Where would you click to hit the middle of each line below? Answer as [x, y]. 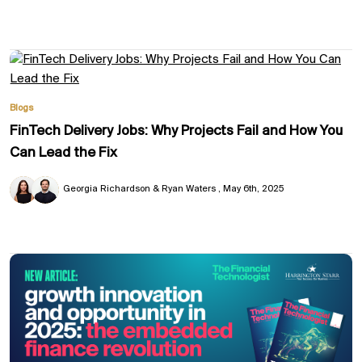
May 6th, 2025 [253, 189]
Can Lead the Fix [63, 153]
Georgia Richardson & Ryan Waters [140, 189]
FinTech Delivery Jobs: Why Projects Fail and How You [176, 131]
